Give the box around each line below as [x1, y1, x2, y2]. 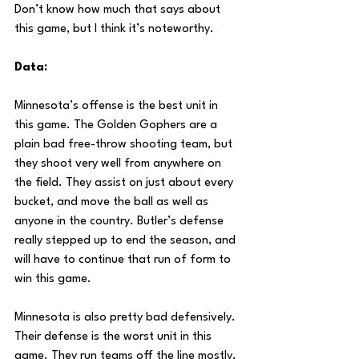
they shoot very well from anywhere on [14, 158, 224, 170]
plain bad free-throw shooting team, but [14, 139, 236, 151]
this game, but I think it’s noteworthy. [14, 23, 214, 35]
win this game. [14, 273, 91, 285]
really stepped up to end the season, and [14, 235, 239, 247]
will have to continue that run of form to [14, 254, 234, 266]
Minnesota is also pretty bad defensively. [14, 312, 239, 324]
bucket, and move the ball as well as [14, 196, 212, 208]
